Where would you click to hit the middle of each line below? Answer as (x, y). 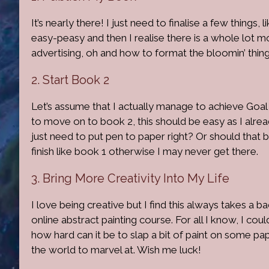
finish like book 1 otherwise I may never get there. (145, 151)
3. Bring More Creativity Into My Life (130, 178)
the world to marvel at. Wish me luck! (116, 249)
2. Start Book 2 (70, 80)
